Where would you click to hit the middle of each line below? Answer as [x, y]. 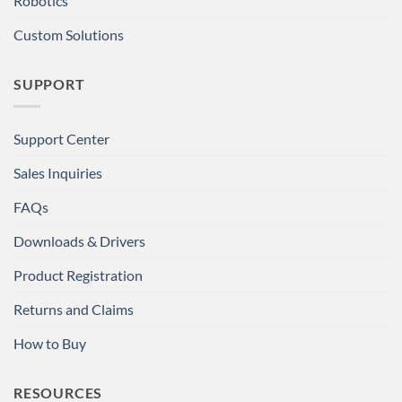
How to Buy [50, 343]
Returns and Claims [74, 309]
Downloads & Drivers [79, 240]
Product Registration [78, 275]
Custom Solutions [69, 35]
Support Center [61, 138]
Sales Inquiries [58, 172]
